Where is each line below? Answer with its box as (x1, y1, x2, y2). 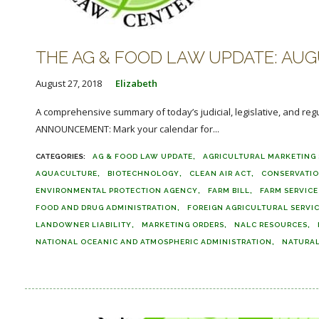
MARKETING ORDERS (142, 221, 224, 229)
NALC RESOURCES (234, 221, 308, 229)
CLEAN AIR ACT (189, 169, 251, 177)
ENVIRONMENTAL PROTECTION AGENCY (36, 187, 198, 194)
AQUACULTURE (36, 169, 98, 177)
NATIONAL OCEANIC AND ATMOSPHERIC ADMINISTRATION (36, 238, 272, 246)
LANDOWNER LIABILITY (36, 221, 132, 229)
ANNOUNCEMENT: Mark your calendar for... (36, 122, 219, 135)
